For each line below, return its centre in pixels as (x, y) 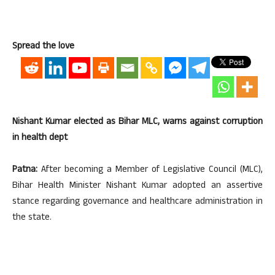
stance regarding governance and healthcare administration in (137, 203)
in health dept (40, 139)
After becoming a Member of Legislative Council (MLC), (150, 171)
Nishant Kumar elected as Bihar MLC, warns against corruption (137, 123)
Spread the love (43, 47)
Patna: (25, 171)
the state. (32, 219)
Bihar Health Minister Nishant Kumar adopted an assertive (137, 187)
